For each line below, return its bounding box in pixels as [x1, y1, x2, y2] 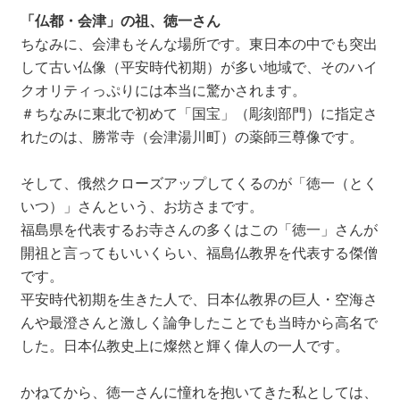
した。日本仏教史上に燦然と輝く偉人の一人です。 [20, 334, 349, 355]
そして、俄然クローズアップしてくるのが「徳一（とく [20, 171, 378, 193]
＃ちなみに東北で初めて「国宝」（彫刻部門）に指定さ [20, 102, 378, 123]
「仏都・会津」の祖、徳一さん [20, 9, 221, 30]
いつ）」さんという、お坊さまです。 [20, 195, 263, 216]
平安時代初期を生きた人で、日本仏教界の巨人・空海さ [20, 287, 378, 309]
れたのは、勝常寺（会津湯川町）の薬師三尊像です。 [20, 125, 363, 146]
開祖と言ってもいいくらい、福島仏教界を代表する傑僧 [20, 241, 378, 262]
